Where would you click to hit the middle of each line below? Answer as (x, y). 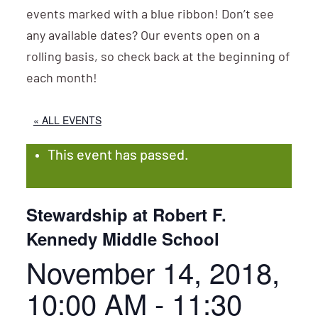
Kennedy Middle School (122, 238)
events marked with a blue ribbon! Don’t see (150, 15)
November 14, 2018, (153, 272)
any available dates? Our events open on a (143, 37)
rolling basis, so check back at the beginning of (158, 58)
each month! (61, 79)
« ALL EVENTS (67, 120)
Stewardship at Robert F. (126, 214)
